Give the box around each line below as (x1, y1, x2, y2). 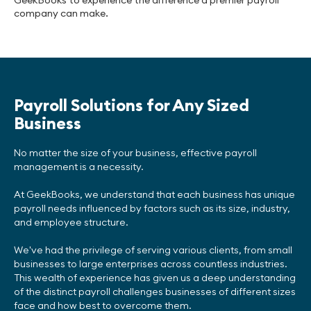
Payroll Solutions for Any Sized (14, 94, 249, 115)
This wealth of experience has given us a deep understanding (14, 271, 296, 284)
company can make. (14, 7, 108, 19)
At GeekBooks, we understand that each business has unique (14, 188, 295, 201)
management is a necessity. (14, 160, 144, 173)
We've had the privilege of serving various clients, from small (14, 244, 292, 256)
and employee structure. (14, 216, 128, 228)
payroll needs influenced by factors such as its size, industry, (14, 202, 290, 215)
